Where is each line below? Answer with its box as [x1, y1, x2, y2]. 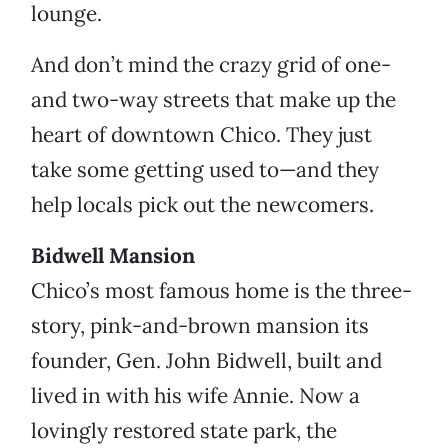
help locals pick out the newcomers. [31, 191, 374, 219]
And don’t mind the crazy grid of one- [31, 51, 391, 79]
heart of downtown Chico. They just [31, 121, 372, 149]
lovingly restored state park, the [31, 417, 337, 445]
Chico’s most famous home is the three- [31, 277, 412, 305]
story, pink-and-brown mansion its [31, 312, 369, 340]
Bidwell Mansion [31, 242, 195, 270]
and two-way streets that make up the [31, 86, 396, 114]
